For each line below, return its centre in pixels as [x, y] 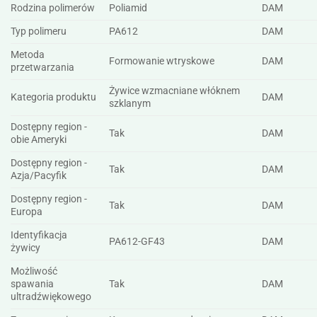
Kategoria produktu [53, 97]
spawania [32, 284]
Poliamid [128, 8]
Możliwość [34, 271]
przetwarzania [42, 67]
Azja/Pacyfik [39, 175]
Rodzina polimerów [53, 8]
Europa [27, 212]
